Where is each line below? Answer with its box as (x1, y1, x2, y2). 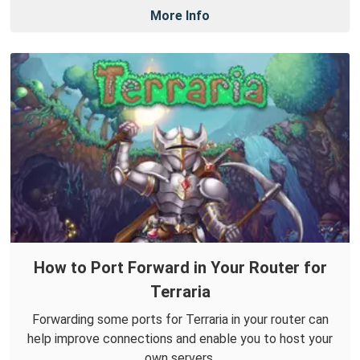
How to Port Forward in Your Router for (33, 257, 327, 277)
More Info (150, 7, 210, 23)
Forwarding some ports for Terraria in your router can (31, 311, 329, 327)
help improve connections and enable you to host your (27, 330, 333, 346)
